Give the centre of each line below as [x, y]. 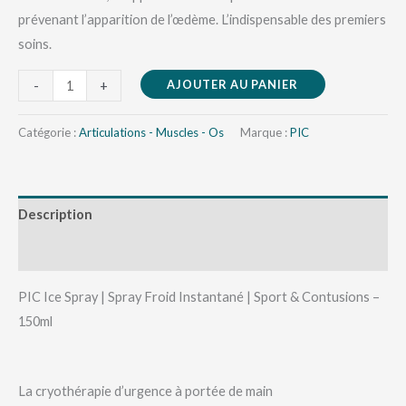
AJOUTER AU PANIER [233, 84]
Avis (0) [40, 252]
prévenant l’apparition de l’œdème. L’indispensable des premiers [202, 19]
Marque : [265, 132]
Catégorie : [48, 132]
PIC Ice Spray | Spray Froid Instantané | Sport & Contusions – [199, 296]
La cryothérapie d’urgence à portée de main [145, 391]
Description [55, 215]
